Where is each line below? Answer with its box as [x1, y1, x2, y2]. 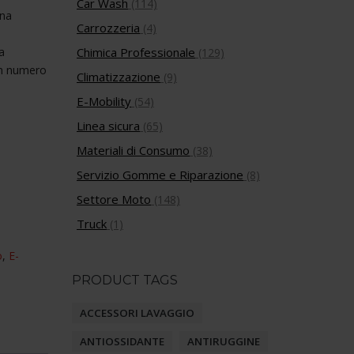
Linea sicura [77, 118, 140, 134]
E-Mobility [77, 93, 131, 109]
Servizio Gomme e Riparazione [77, 167, 243, 183]
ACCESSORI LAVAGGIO [80, 306, 194, 320]
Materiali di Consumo [77, 142, 190, 158]
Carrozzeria [77, 20, 140, 36]
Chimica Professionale [77, 44, 195, 60]
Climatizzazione [77, 69, 160, 85]
